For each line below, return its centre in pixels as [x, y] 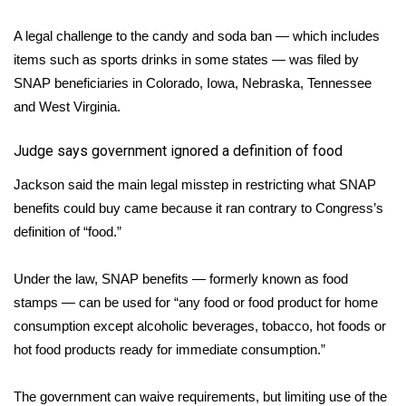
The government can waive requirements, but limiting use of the [200, 396]
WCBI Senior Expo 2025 [116, 48]
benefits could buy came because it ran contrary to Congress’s [198, 208]
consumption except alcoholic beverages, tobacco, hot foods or [200, 326]
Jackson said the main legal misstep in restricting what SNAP [195, 184]
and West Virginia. [67, 106]
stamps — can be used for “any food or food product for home [196, 302]
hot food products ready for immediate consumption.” [169, 349]
